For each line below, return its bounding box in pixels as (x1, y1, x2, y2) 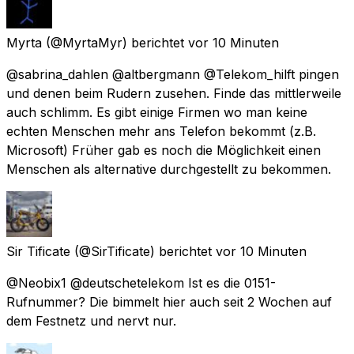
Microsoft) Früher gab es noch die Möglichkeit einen (6, 141, 321, 158)
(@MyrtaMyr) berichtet (46, 34, 184, 51)
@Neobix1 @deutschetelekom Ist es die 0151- (6, 274, 276, 291)
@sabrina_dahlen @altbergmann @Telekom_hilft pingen (6, 66, 339, 82)
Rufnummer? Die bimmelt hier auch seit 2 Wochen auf (6, 293, 332, 310)
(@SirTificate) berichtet (74, 243, 212, 259)
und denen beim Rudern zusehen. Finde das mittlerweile (6, 85, 341, 101)
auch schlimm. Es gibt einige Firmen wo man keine (6, 104, 307, 120)
